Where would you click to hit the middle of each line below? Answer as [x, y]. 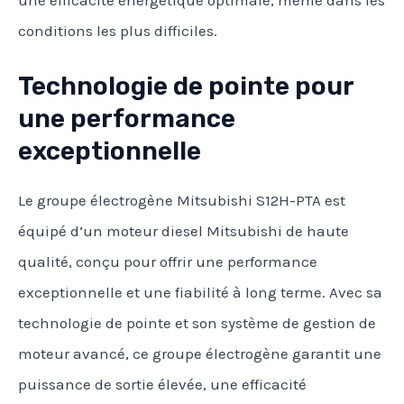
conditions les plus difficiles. [118, 30]
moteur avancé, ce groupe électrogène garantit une [200, 354]
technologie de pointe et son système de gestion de [197, 323]
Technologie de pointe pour [186, 86]
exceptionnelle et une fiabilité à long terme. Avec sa [200, 293]
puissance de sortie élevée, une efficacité [162, 385]
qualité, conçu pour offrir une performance [168, 262]
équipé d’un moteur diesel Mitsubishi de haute [184, 231]
